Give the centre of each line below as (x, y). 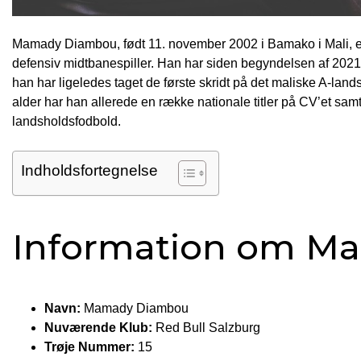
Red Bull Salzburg (206, 328)
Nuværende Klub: (98, 328)
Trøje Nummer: (89, 347)
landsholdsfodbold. (66, 122)
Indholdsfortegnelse (89, 171)
